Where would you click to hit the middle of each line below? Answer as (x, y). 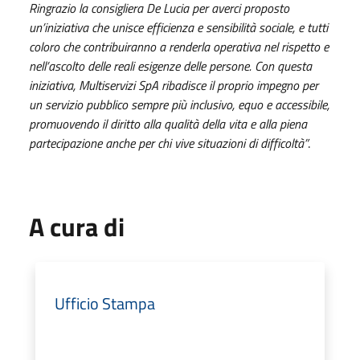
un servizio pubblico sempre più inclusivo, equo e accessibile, (179, 104)
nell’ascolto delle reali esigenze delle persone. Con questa (170, 65)
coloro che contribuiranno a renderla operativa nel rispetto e (179, 46)
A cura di (77, 226)
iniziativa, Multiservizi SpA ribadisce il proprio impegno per (174, 85)
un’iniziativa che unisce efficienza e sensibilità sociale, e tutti (178, 27)
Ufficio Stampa (105, 303)
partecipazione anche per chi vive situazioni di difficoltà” (168, 143)
